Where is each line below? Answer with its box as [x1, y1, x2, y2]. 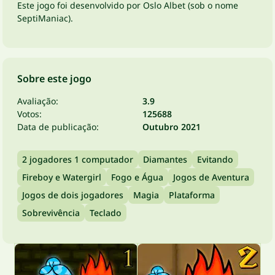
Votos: [17, 108, 42, 120]
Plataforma [169, 189, 215, 201]
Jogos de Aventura [173, 171, 249, 183]
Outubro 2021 [142, 121, 201, 133]
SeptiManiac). [17, 12, 73, 24]
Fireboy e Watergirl [22, 171, 101, 183]
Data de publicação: [17, 121, 99, 133]
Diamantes [143, 153, 187, 165]
